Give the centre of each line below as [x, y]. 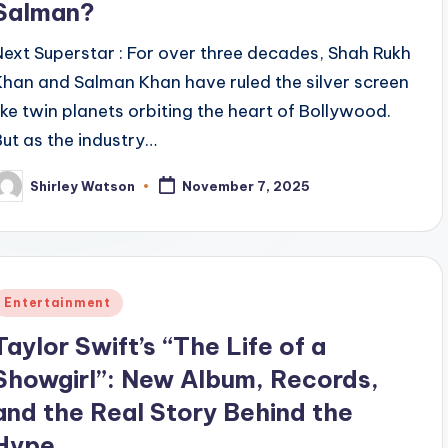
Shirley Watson [83, 185]
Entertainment [57, 302]
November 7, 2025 [246, 186]
